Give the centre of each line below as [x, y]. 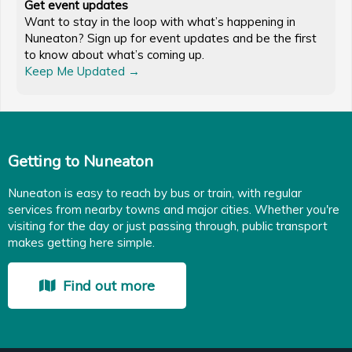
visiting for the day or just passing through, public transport [168, 225]
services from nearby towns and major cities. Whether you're [174, 209]
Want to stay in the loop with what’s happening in [160, 21]
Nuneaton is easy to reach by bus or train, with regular [155, 192]
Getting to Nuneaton [81, 161]
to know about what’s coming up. [114, 54]
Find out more [109, 285]
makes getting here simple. [81, 242]
